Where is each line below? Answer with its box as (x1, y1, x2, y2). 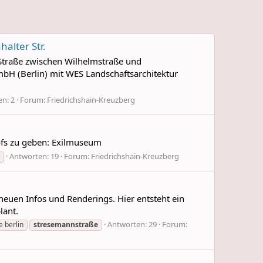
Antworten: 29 (107, 219, 157, 230)
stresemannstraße (33, 220, 98, 230)
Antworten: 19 (9, 150, 59, 161)
